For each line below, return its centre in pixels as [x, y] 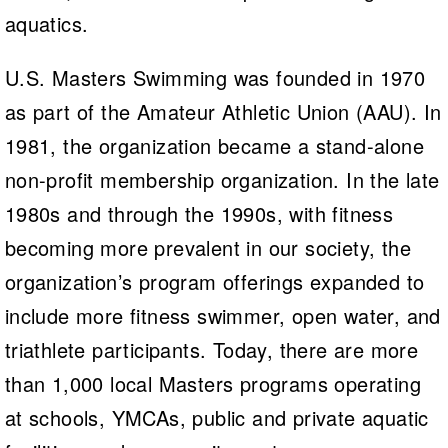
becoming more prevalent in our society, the [207, 247]
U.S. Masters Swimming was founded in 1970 [215, 77]
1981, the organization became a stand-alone [214, 145]
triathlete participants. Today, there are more [211, 349]
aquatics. [46, 23]
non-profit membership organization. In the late [222, 179]
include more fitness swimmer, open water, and [222, 315]
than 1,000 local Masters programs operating [212, 383]
